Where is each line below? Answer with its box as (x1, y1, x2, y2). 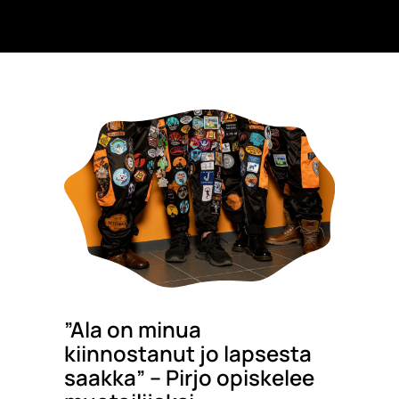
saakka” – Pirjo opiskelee (63, 362, 314, 393)
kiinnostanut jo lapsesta (63, 338, 312, 369)
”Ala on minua (63, 314, 201, 345)
